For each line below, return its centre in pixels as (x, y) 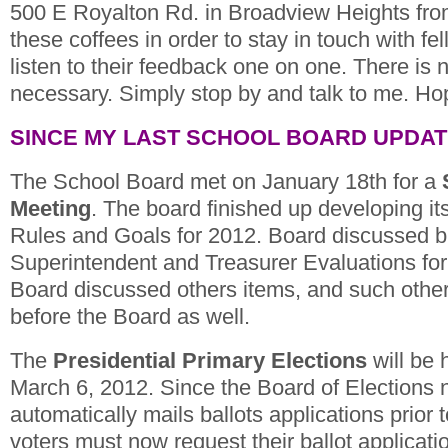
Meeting (50, 208)
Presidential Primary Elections (210, 360)
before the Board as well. (130, 316)
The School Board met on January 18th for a (226, 181)
